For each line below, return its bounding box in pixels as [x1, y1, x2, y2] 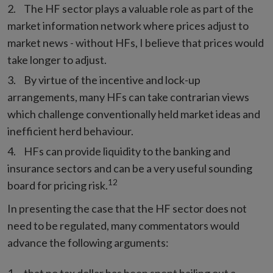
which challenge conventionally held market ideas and [7, 107, 260, 121]
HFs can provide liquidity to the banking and [24, 144, 230, 158]
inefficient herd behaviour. [7, 124, 133, 138]
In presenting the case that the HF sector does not [7, 202, 247, 215]
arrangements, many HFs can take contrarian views [7, 90, 249, 104]
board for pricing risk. [7, 179, 108, 192]
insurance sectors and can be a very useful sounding [7, 161, 252, 175]
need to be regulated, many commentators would [7, 219, 239, 232]
